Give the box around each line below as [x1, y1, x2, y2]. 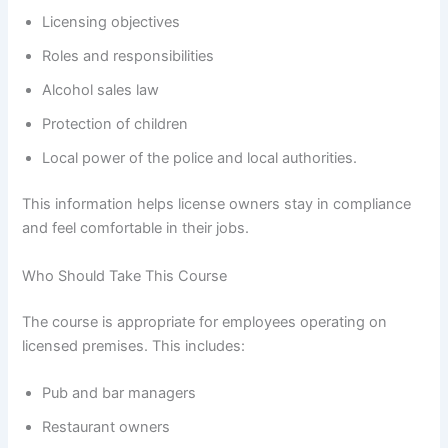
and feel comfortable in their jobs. [22, 219, 250, 238]
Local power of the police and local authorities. [42, 149, 358, 168]
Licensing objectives [42, 13, 181, 32]
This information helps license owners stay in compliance [22, 195, 412, 214]
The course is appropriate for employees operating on [22, 312, 388, 331]
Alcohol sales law [42, 81, 160, 100]
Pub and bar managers [42, 383, 197, 402]
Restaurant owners [42, 417, 171, 436]
